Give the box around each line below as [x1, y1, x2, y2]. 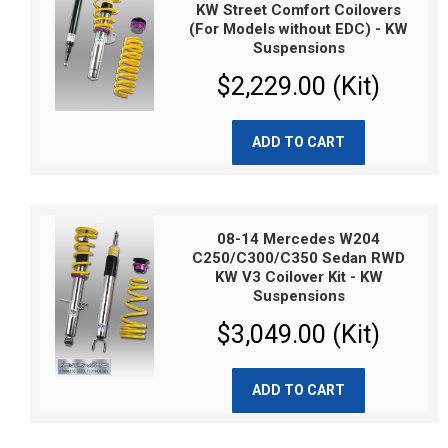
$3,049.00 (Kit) [217, 320, 381, 349]
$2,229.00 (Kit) [217, 72, 381, 101]
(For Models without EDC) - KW [189, 20, 409, 38]
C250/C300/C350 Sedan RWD [192, 249, 406, 267]
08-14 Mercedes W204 [217, 230, 381, 248]
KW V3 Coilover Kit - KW [214, 268, 383, 286]
